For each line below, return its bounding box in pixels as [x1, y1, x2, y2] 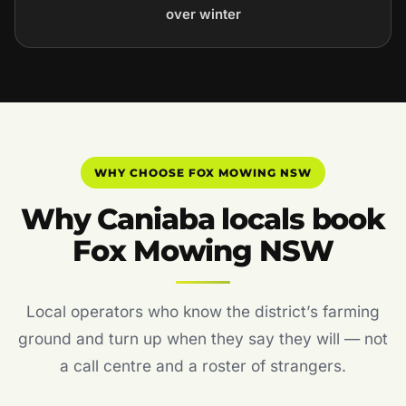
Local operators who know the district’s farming [26, 302, 380, 322]
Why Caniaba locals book [20, 201, 386, 237]
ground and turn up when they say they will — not [18, 329, 388, 349]
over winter [165, 5, 241, 23]
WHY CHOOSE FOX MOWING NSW [93, 165, 313, 179]
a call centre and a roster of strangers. [60, 356, 346, 376]
